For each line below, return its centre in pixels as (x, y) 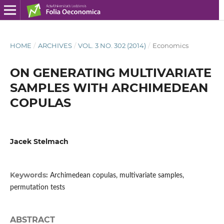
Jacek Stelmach (39, 141)
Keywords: (30, 175)
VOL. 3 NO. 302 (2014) (112, 45)
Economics (170, 45)
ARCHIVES (55, 45)
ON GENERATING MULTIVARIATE (110, 72)
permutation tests (37, 188)
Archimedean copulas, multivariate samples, (117, 176)
